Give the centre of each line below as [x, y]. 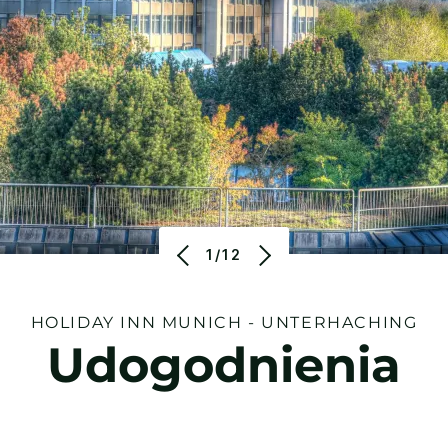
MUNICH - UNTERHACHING [289, 322]
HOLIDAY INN [93, 322]
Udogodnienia [224, 364]
